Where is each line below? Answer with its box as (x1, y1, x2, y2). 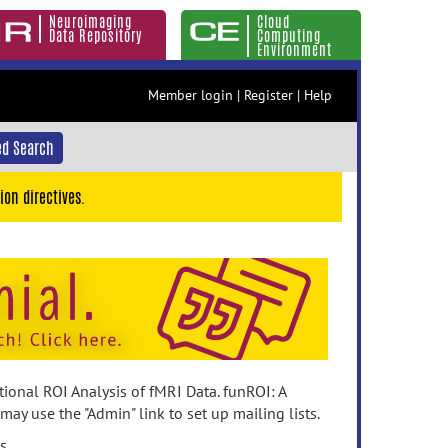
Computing (257, 26, 321, 46)
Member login (148, 86, 233, 104)
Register (244, 86, 293, 104)
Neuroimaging (49, 12, 132, 32)
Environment (257, 40, 332, 60)
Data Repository (49, 26, 142, 46)
